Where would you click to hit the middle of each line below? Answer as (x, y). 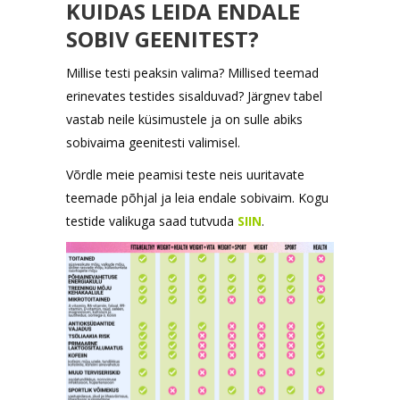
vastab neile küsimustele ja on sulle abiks (184, 119)
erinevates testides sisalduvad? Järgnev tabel (194, 96)
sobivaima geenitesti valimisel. (153, 142)
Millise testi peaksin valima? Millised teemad (192, 72)
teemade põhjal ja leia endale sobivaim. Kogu (197, 197)
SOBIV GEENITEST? (162, 38)
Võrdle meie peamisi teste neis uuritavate (185, 174)
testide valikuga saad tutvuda (152, 221)
